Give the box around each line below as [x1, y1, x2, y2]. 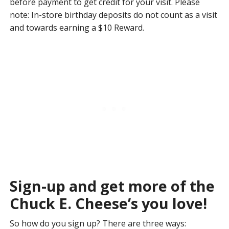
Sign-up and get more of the [9, 176, 215, 196]
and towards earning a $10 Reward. [9, 22, 144, 34]
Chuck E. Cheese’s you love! [9, 193, 207, 214]
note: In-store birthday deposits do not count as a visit [9, 9, 217, 21]
